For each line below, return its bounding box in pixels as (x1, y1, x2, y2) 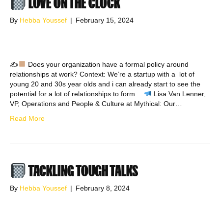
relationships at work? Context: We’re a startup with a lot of (10, 70, 194, 79)
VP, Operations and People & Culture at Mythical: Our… (10, 100, 182, 108)
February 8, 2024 (76, 184, 130, 192)
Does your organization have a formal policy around (26, 60, 189, 69)
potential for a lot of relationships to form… (10, 90, 144, 98)
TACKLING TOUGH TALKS (27, 163, 138, 179)
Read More (10, 114, 45, 123)
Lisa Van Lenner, (151, 90, 206, 98)
